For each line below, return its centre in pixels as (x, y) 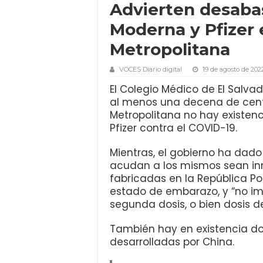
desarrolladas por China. (172, 242)
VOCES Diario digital (151, 69)
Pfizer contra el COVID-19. (173, 128)
